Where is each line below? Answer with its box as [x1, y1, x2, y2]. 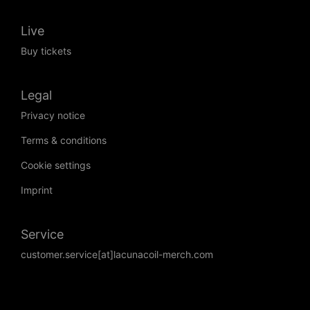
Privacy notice [21, 109, 85, 122]
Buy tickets [21, 45, 71, 57]
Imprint [21, 184, 53, 197]
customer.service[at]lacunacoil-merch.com [21, 248, 213, 261]
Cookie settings [21, 159, 91, 172]
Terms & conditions [21, 134, 107, 147]
